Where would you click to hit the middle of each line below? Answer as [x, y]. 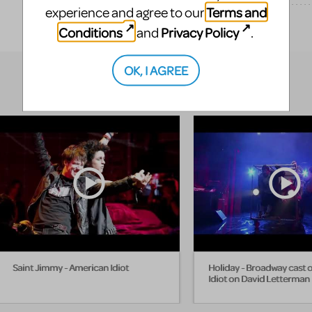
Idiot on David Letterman [259, 279]
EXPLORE [234, 28]
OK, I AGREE [156, 70]
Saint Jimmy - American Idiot [71, 267]
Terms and [236, 12]
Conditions [90, 32]
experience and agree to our [126, 13]
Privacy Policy [200, 32]
